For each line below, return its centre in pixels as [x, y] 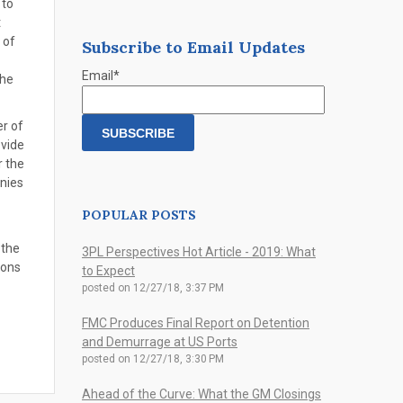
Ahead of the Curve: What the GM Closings [201, 394]
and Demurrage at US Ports [159, 342]
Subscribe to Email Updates [193, 47]
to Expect [108, 271]
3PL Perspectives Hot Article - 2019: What [198, 252]
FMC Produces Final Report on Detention [195, 323]
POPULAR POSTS [139, 215]
